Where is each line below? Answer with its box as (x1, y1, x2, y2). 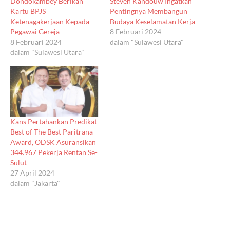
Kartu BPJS (10, 6, 46, 15)
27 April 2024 (10, 168, 54, 178)
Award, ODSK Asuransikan (10, 138, 96, 147)
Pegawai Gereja (10, 27, 60, 36)
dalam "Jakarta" (10, 179, 60, 188)
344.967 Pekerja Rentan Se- (10, 148, 98, 157)
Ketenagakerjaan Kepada (10, 16, 89, 26)
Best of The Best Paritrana (10, 127, 93, 137)
